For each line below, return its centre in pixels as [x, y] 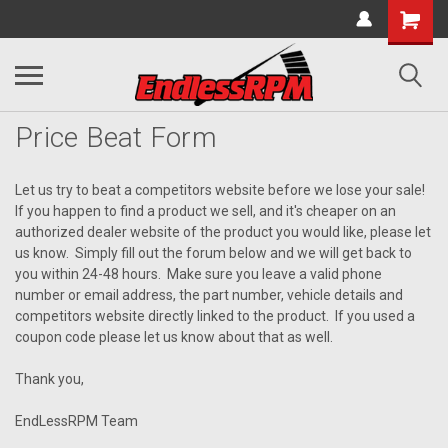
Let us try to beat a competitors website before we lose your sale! [221, 190]
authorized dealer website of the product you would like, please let [223, 232]
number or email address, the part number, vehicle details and [209, 295]
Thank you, [49, 379]
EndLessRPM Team [76, 421]
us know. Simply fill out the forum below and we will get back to [213, 253]
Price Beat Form [116, 137]
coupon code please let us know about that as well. [174, 337]
